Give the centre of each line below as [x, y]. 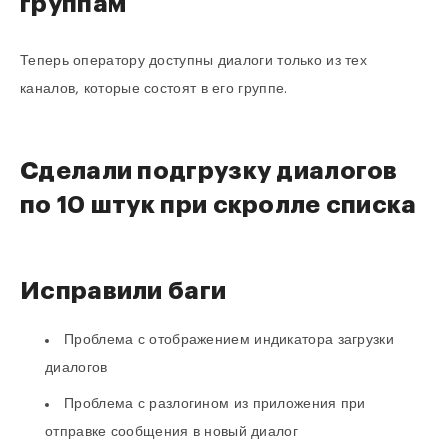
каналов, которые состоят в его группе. [154, 89]
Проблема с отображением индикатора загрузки [229, 339]
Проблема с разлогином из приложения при [215, 403]
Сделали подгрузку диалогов [209, 171]
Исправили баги [123, 290]
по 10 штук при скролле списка [218, 205]
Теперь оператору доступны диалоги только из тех [194, 61]
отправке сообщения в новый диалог [171, 431]
